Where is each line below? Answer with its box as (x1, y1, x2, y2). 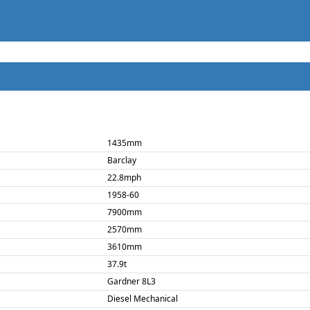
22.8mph (107, 172, 142, 183)
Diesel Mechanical (107, 293, 179, 304)
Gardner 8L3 (107, 275, 156, 287)
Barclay (107, 154, 137, 166)
